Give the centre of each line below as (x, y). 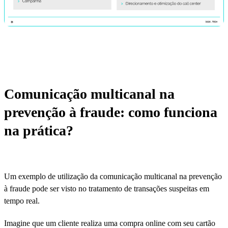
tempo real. (22, 201)
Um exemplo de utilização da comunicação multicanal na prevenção (113, 177)
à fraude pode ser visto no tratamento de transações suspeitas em (107, 189)
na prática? (39, 131)
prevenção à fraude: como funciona (111, 112)
